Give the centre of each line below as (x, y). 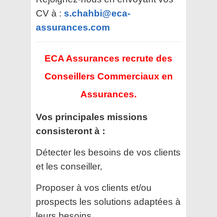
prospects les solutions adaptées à (108, 202)
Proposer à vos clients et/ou (94, 188)
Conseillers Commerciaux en (108, 77)
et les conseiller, (69, 167)
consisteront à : (70, 131)
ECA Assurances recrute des (108, 59)
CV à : (49, 14)
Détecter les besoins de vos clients (108, 153)
